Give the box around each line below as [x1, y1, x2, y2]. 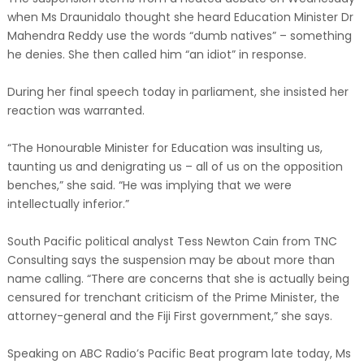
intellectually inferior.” [6, 196, 129, 212]
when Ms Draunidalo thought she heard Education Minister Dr [6, 9, 353, 25]
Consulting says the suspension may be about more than [6, 252, 335, 268]
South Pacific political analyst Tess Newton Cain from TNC [6, 233, 337, 249]
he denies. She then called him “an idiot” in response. [6, 46, 306, 63]
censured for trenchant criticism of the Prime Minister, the [6, 289, 340, 305]
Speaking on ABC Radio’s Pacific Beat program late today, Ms [6, 345, 351, 362]
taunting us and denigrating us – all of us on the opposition [6, 158, 343, 175]
